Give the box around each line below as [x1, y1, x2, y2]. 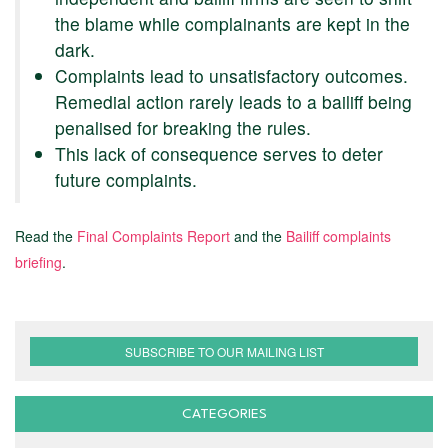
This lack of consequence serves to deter [55, 141, 383, 166]
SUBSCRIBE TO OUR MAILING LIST [124, 343, 324, 361]
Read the [15, 226, 77, 246]
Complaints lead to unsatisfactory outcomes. [55, 63, 408, 88]
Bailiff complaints [286, 226, 391, 246]
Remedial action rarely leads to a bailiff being [55, 89, 412, 114]
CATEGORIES [181, 407, 267, 422]
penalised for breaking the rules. [55, 115, 311, 140]
